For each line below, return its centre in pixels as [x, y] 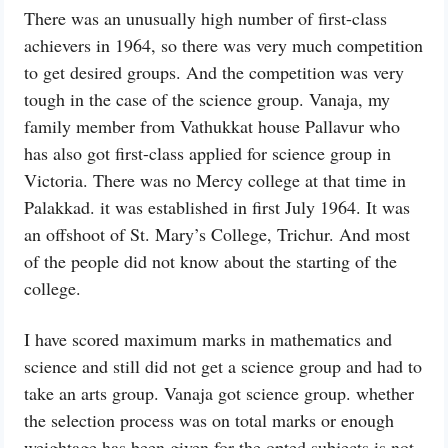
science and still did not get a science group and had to [223, 366]
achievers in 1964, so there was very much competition [223, 45]
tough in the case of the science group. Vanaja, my [207, 99]
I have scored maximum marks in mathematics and [208, 339]
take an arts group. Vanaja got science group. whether [219, 393]
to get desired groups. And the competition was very [214, 72]
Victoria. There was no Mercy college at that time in [215, 180]
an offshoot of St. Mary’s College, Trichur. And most [217, 234]
